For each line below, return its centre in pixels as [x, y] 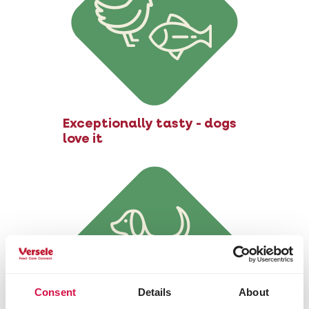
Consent [55, 292]
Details [154, 292]
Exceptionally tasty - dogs [149, 124]
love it [82, 139]
